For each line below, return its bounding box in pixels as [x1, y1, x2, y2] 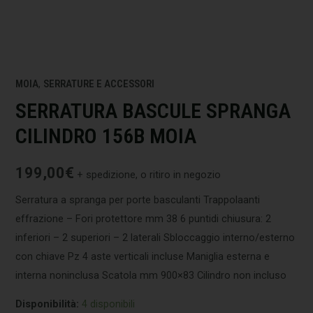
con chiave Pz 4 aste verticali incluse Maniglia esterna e [15, 249, 270, 263]
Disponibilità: [15, 298, 80, 311]
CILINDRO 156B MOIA [15, 124, 197, 149]
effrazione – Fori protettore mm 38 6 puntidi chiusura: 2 [15, 212, 272, 225]
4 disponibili [82, 298, 136, 311]
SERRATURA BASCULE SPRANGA [15, 99, 291, 124]
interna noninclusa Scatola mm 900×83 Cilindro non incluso [15, 268, 287, 282]
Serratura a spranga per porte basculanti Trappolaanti [15, 193, 261, 206]
